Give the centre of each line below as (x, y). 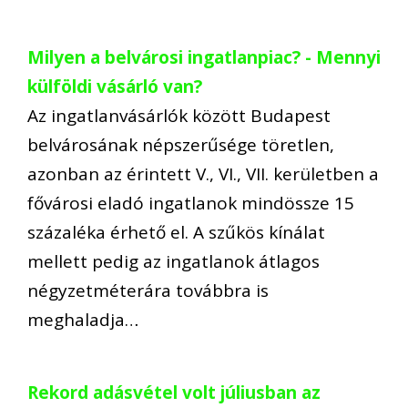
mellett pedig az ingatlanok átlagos (173, 261)
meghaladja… (83, 319)
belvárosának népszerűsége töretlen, (181, 144)
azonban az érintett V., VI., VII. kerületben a (203, 173)
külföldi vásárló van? (115, 86)
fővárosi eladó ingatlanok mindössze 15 (191, 203)
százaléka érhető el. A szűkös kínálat (176, 232)
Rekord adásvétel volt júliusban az (174, 393)
